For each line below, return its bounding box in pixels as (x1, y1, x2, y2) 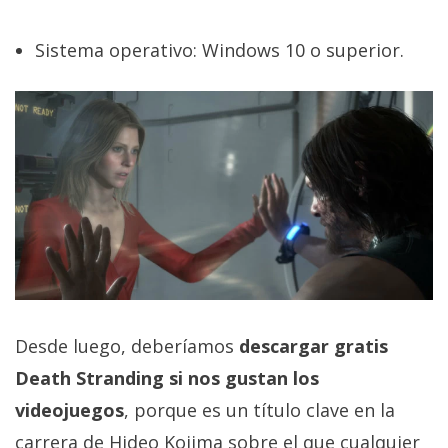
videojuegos (15, 398, 124, 423)
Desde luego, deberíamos (15, 334, 239, 359)
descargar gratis (239, 334, 388, 359)
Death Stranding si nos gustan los (15, 366, 319, 391)
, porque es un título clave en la (124, 398, 395, 423)
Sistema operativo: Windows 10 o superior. (35, 38, 404, 63)
